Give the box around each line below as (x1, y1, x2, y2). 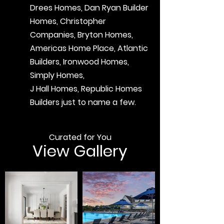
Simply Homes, (30, 69, 84, 81)
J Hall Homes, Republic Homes (30, 83, 142, 95)
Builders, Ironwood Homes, (30, 56, 129, 68)
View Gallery (32, 140, 127, 162)
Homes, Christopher (30, 15, 106, 27)
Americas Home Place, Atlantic (30, 42, 148, 54)
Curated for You (48, 131, 111, 143)
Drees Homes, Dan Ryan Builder (30, 2, 148, 14)
